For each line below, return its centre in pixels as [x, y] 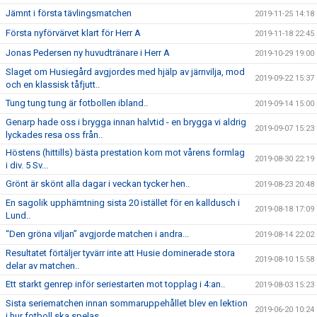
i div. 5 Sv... [27, 165]
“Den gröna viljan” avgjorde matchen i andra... [97, 234]
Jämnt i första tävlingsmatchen [69, 13]
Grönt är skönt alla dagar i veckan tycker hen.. [98, 184]
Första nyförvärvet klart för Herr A [73, 33]
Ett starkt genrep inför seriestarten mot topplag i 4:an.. [115, 284]
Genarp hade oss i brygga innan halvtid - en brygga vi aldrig [126, 122]
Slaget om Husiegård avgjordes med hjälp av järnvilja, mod [125, 72]
